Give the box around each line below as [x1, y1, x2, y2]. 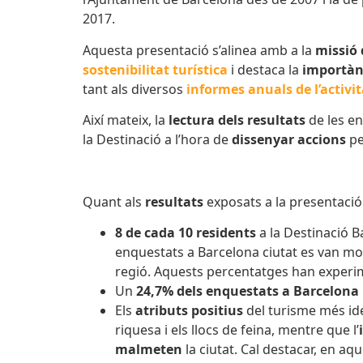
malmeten [115, 340, 182, 359]
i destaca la [228, 60, 302, 79]
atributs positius [135, 301, 243, 320]
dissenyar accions [232, 130, 346, 148]
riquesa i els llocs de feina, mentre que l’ [115, 321, 359, 340]
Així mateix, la [83, 111, 169, 129]
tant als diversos [83, 79, 186, 98]
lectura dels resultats [169, 111, 305, 129]
